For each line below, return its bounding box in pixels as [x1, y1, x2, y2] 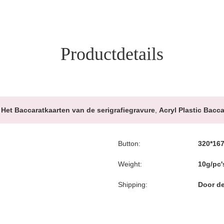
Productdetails [60, 44, 163, 64]
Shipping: [118, 180, 147, 188]
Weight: [118, 160, 142, 168]
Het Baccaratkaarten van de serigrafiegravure [1, 106, 155, 114]
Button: [118, 139, 140, 147]
